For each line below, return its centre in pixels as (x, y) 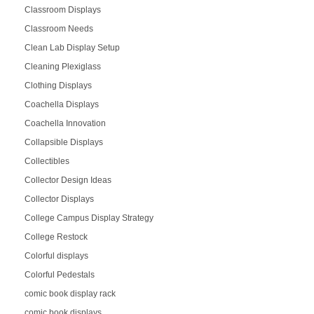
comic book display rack (70, 293)
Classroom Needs (59, 28)
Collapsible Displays (63, 142)
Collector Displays (59, 199)
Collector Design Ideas (68, 180)
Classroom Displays (62, 9)
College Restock (56, 237)
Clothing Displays (58, 85)
